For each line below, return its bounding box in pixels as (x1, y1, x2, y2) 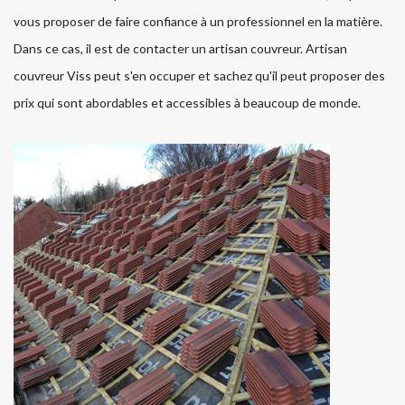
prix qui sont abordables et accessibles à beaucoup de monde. (14, 95, 361, 111)
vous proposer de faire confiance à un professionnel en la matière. (14, 14, 382, 30)
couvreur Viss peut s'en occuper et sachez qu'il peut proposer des (14, 68, 385, 84)
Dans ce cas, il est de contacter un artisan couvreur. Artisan (14, 41, 347, 57)
